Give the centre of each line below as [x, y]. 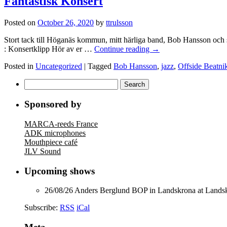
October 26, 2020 [66, 22]
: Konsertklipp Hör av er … [49, 49]
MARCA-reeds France [61, 124]
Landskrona [177, 191]
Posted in [19, 66]
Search [35, 83]
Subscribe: [42, 208]
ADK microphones [55, 133]
